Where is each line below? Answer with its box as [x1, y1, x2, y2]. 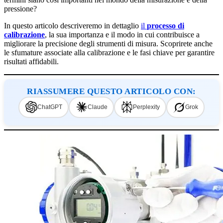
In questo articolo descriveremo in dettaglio [4, 21, 141, 30]
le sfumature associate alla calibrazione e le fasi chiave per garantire [4, 48, 215, 57]
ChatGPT [37, 104, 62, 111]
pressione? [4, 4, 37, 13]
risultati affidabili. [4, 57, 59, 66]
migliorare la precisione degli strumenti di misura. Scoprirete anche [4, 39, 213, 48]
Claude [87, 104, 108, 111]
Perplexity [132, 104, 160, 111]
